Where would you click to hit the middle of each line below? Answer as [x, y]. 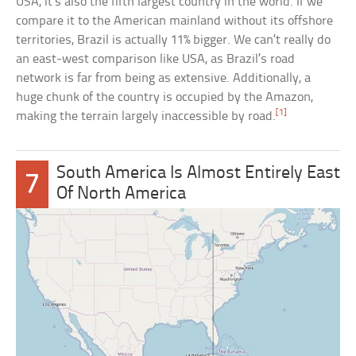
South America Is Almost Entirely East [198, 174]
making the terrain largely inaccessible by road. [146, 117]
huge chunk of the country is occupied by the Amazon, [165, 98]
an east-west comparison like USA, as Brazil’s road [156, 60]
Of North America [121, 195]
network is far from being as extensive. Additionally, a [164, 79]
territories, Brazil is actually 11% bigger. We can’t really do [174, 41]
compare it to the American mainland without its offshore [175, 21]
